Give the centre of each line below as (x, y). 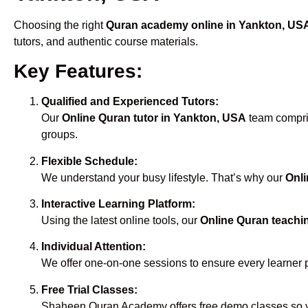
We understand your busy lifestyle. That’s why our (163, 177)
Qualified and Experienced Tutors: (130, 102)
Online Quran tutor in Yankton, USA (154, 118)
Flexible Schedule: (89, 161)
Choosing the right (60, 25)
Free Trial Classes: (89, 289)
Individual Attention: (93, 247)
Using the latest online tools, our (121, 220)
